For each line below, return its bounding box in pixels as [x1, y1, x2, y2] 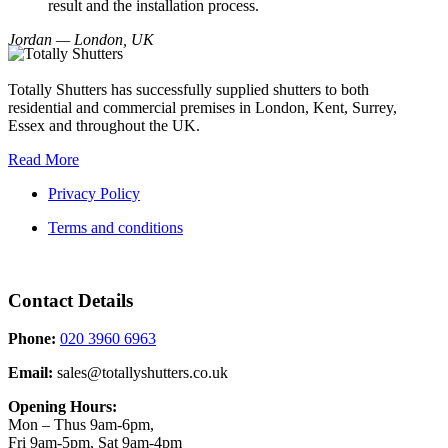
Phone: [8, 330, 56, 348]
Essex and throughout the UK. [8, 116, 200, 134]
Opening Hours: [8, 398, 117, 416]
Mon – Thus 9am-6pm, [8, 416, 154, 434]
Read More [8, 150, 79, 168]
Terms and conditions [48, 218, 183, 236]
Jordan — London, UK [8, 30, 154, 48]
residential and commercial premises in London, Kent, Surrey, [8, 98, 397, 116]
